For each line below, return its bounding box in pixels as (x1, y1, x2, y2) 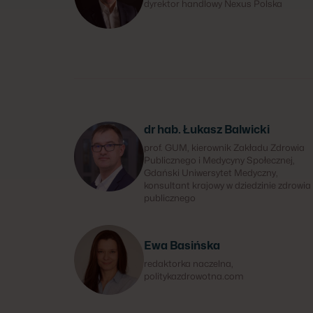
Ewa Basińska (144, 239, 220, 252)
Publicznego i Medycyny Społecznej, (144, 154, 295, 166)
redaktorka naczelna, (144, 258, 233, 269)
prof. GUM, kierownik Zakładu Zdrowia (144, 142, 305, 153)
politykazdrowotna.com (144, 270, 244, 282)
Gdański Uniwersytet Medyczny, (144, 167, 278, 178)
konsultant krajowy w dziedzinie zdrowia (144, 180, 311, 191)
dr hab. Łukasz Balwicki (144, 123, 270, 136)
